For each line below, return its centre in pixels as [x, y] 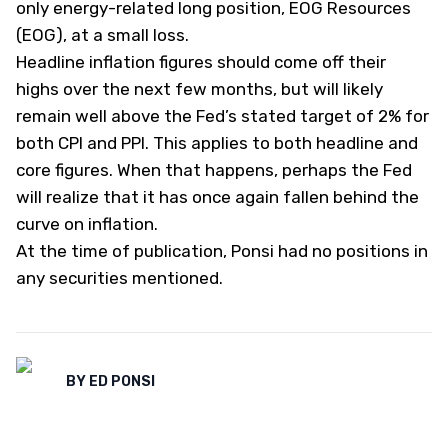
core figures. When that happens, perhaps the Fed [214, 169]
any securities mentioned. [119, 277]
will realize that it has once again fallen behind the [217, 196]
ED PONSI [122, 381]
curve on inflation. [87, 223]
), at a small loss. [124, 34]
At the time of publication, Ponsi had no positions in [222, 250]
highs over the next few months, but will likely [199, 88]
